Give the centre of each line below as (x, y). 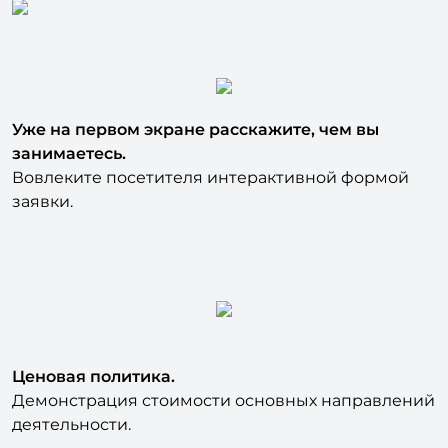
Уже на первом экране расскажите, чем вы (195, 97)
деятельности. (71, 392)
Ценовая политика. (93, 344)
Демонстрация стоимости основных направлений (223, 368)
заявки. (42, 169)
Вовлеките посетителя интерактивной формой (210, 145)
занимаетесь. (69, 121)
